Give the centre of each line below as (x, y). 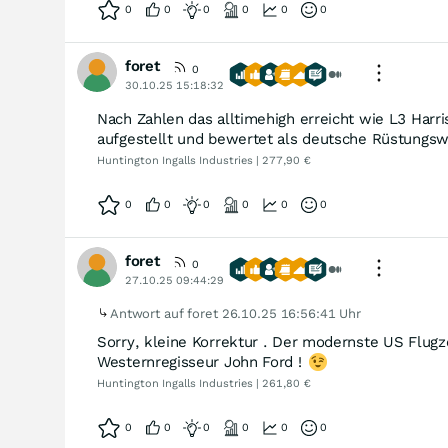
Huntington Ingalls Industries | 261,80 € (204, 383)
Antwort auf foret (166, 313)
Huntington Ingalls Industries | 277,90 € (204, 160)
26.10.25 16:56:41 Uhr (291, 313)
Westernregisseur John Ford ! (202, 362)
